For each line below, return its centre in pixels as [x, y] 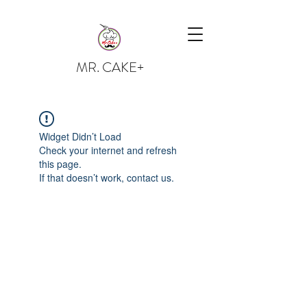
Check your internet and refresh [108, 150]
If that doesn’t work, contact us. [107, 177]
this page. [60, 164]
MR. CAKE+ [110, 67]
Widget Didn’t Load [80, 136]
